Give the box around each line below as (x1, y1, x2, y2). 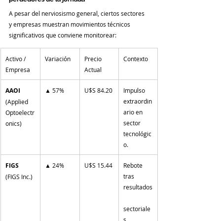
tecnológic (123, 129, 151, 138)
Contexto (123, 54, 148, 63)
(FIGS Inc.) (5, 172, 33, 181)
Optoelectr (5, 108, 35, 116)
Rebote (123, 161, 144, 169)
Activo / (5, 54, 27, 63)
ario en (123, 108, 144, 116)
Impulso (123, 86, 147, 94)
